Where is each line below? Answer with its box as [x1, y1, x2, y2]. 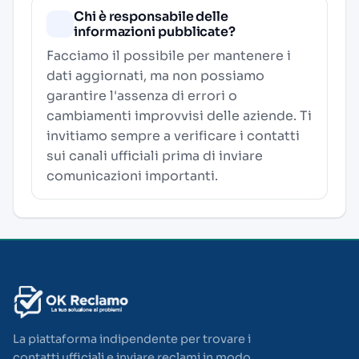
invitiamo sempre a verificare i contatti [46, 127, 300, 144]
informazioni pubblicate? [74, 23, 236, 40]
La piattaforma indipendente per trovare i [13, 332, 251, 346]
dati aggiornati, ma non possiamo [46, 67, 264, 84]
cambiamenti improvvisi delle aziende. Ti [46, 107, 312, 124]
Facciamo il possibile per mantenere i [46, 47, 291, 64]
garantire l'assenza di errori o [46, 87, 237, 104]
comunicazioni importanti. [46, 167, 218, 184]
